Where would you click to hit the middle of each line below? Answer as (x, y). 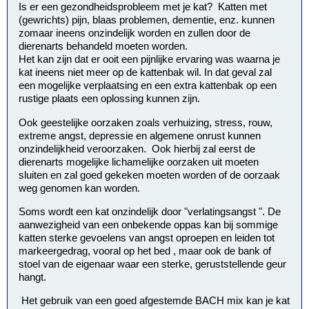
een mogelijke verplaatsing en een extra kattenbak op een (148, 86)
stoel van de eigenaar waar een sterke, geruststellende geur (153, 263)
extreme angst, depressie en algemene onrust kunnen (140, 135)
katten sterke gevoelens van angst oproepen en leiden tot (147, 237)
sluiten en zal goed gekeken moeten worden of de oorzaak (150, 175)
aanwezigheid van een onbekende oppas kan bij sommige (149, 224)
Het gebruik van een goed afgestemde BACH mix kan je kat (154, 300)
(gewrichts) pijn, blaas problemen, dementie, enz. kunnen (147, 20)
